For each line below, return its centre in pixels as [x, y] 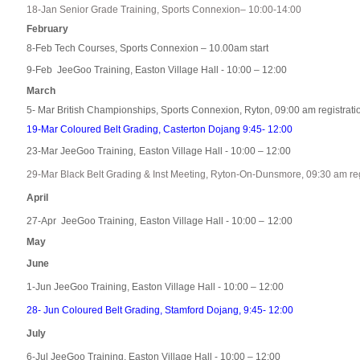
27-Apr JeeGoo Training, [82, 221]
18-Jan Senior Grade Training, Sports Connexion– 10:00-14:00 [164, 10]
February [47, 29]
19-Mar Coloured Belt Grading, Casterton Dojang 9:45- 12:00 [160, 130]
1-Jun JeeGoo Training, [79, 287]
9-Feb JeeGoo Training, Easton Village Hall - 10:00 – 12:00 [157, 70]
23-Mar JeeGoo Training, [81, 151]
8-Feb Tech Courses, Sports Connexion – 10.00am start [147, 49]
